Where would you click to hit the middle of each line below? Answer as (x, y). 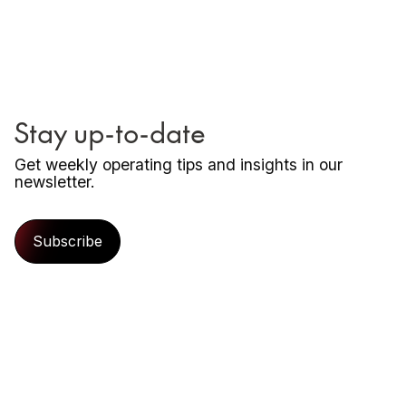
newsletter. (55, 181)
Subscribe (68, 241)
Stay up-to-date (110, 131)
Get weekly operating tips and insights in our (179, 164)
